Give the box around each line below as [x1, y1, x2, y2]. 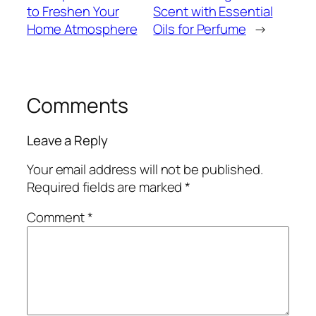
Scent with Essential [153, 1, 273, 20]
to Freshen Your [27, 1, 119, 20]
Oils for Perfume [153, 19, 246, 38]
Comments [27, 91, 129, 119]
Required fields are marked [27, 177, 186, 196]
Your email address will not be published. [27, 159, 263, 178]
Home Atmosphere [27, 19, 138, 38]
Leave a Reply [27, 131, 108, 150]
